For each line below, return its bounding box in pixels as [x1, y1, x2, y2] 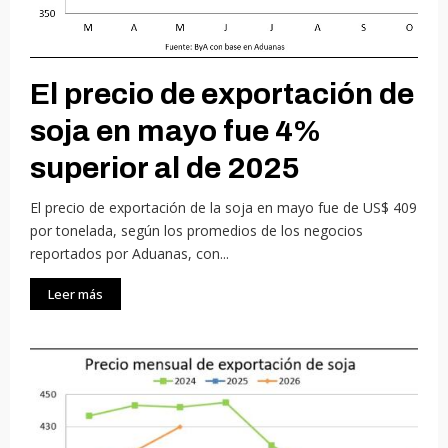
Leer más [48, 285, 103, 304]
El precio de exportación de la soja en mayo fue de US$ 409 [30, 198, 417, 218]
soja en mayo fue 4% [30, 115, 321, 148]
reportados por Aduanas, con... [30, 244, 229, 264]
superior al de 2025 [30, 152, 300, 185]
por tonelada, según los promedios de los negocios [30, 221, 363, 241]
